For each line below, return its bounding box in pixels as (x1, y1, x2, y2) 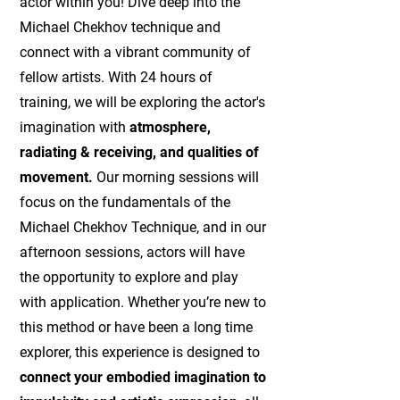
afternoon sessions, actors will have (20, 243, 245, 261)
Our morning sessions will (93, 168, 259, 186)
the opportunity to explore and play (20, 268, 238, 286)
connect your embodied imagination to (20, 368, 266, 386)
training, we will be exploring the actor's (20, 93, 265, 111)
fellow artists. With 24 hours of (20, 68, 212, 86)
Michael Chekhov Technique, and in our (20, 218, 266, 236)
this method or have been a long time (20, 318, 253, 336)
